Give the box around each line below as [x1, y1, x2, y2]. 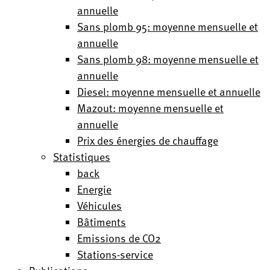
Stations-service [77, 246, 153, 262]
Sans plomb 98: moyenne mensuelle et [77, 51, 259, 67]
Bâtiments [77, 213, 126, 230]
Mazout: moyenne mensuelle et [77, 99, 224, 116]
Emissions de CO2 [77, 230, 161, 246]
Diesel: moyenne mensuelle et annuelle [77, 83, 260, 99]
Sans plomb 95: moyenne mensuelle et [77, 18, 258, 34]
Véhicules [77, 197, 122, 213]
